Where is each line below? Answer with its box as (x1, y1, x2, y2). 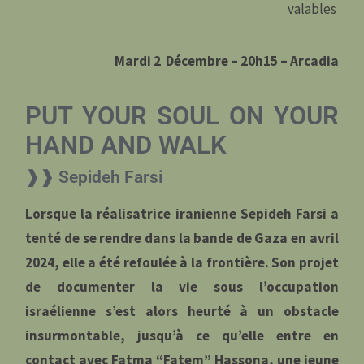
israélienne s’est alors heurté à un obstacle (25, 301, 339, 320)
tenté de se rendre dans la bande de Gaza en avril (25, 228, 339, 247)
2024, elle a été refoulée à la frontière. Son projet (25, 253, 339, 271)
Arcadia (289, 52, 339, 71)
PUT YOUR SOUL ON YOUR (25, 101, 339, 130)
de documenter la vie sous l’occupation (25, 277, 339, 296)
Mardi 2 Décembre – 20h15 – (114, 52, 290, 71)
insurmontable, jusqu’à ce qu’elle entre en (25, 326, 339, 344)
